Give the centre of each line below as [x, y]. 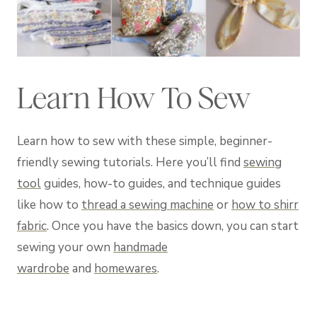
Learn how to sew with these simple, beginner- [145, 141]
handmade [140, 247]
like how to [49, 204]
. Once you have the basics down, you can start [173, 226]
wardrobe [43, 268]
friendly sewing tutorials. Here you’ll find [130, 162]
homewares [126, 268]
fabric [32, 226]
